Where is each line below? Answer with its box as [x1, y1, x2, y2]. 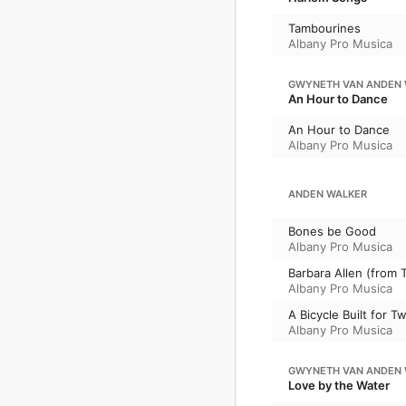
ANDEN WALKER [288, 188, 367, 200]
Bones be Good [288, 223, 376, 238]
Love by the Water [288, 378, 390, 392]
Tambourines [288, 20, 361, 35]
